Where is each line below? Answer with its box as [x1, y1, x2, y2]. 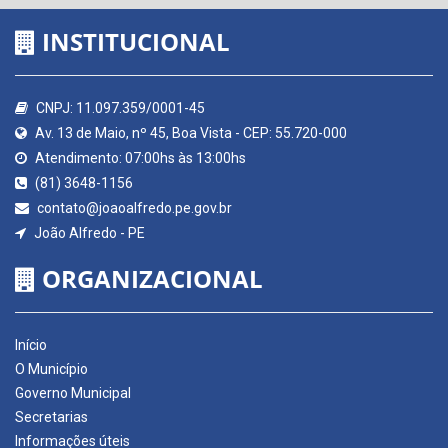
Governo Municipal [15, 384, 131, 401]
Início [15, 336, 47, 353]
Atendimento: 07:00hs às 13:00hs [32, 149, 246, 166]
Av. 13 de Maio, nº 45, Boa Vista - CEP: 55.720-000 [32, 124, 347, 141]
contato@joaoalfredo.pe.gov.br [34, 199, 232, 216]
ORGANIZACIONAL [36, 261, 263, 295]
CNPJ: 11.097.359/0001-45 [33, 99, 205, 116]
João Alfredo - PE [31, 224, 145, 241]
